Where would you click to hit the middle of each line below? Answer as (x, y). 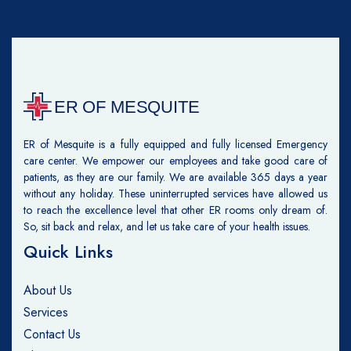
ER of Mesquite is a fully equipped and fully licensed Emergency (175, 145)
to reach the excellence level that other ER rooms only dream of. (175, 210)
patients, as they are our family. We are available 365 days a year (175, 177)
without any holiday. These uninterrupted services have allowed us (175, 194)
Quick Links (68, 252)
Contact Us (52, 335)
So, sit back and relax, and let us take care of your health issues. (167, 227)
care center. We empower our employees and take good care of (175, 161)
